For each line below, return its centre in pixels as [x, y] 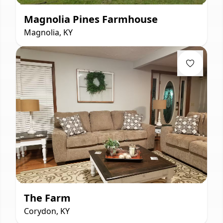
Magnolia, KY [48, 32]
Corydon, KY [47, 211]
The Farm [47, 198]
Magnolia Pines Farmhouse [91, 19]
